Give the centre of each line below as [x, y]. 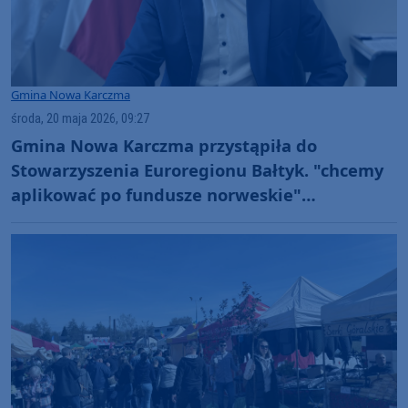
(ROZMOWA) [62, 219]
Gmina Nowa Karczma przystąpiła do [164, 146]
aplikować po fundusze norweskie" [156, 195]
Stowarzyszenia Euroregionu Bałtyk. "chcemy [197, 170]
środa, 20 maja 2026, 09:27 [80, 118]
